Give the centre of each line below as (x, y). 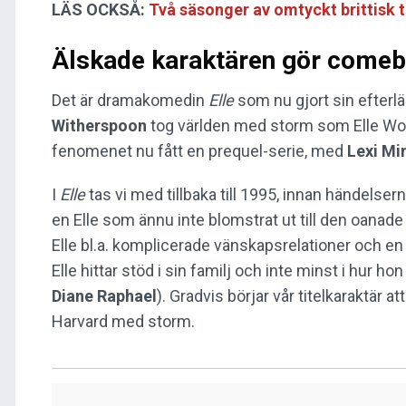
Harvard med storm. (123, 322)
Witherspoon (101, 126)
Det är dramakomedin (130, 101)
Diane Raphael (104, 296)
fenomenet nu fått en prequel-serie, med (199, 151)
